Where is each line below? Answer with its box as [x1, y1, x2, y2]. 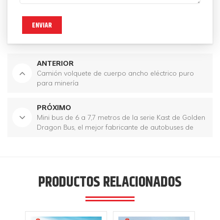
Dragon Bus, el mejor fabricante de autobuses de [37, 121, 193, 132]
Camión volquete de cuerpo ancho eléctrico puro [37, 67, 194, 78]
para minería [37, 77, 79, 88]
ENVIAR [32, 20, 52, 30]
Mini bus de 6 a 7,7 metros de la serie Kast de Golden [37, 111, 205, 122]
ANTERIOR [37, 57, 74, 68]
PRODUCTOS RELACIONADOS [38, 171, 182, 192]
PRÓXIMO [37, 102, 71, 112]
